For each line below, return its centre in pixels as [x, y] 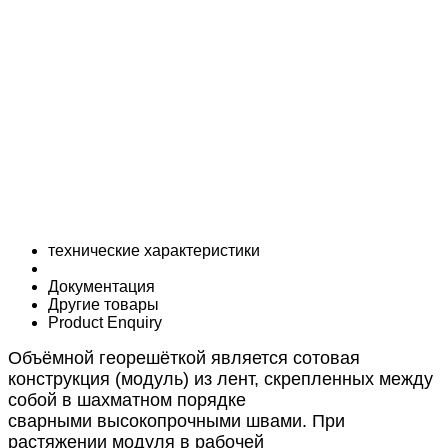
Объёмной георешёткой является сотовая [184, 358]
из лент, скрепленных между [313, 379]
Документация [101, 286]
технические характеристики [154, 250]
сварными [52, 421]
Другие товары [103, 304]
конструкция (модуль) [101, 379]
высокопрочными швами [199, 421]
